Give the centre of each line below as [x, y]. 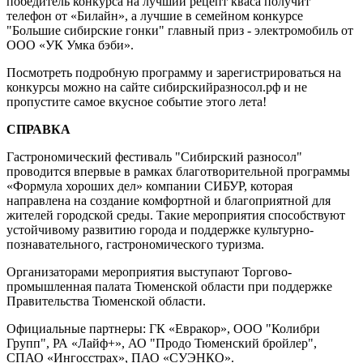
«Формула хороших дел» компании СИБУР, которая [149, 186]
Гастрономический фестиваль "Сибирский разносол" [154, 157]
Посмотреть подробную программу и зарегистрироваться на [174, 73]
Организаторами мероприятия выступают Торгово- [149, 272]
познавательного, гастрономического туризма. [135, 244]
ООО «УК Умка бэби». [70, 45]
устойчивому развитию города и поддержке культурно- [160, 230]
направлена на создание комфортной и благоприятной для [169, 201]
